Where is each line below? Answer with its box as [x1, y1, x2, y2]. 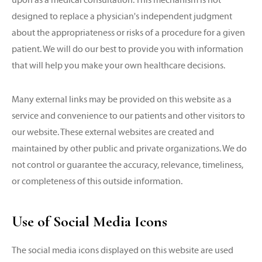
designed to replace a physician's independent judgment [12, 11, 232, 22]
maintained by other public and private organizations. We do [12, 143, 247, 154]
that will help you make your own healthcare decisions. [12, 60, 225, 71]
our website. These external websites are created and [12, 126, 214, 137]
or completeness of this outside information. [12, 175, 182, 187]
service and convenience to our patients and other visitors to [12, 110, 245, 121]
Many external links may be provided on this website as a [12, 94, 232, 105]
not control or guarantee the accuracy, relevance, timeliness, [12, 159, 243, 170]
